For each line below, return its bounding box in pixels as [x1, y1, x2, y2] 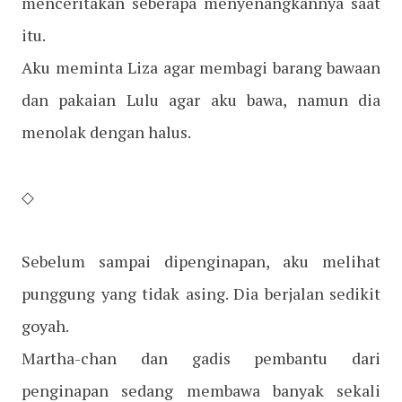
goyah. [22, 315, 69, 337]
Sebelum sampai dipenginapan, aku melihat [22, 250, 380, 273]
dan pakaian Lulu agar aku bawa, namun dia [22, 89, 380, 111]
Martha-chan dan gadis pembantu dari [22, 347, 380, 370]
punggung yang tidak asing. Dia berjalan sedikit [22, 283, 380, 305]
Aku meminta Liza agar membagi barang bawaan [22, 57, 380, 79]
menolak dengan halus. [22, 121, 191, 144]
